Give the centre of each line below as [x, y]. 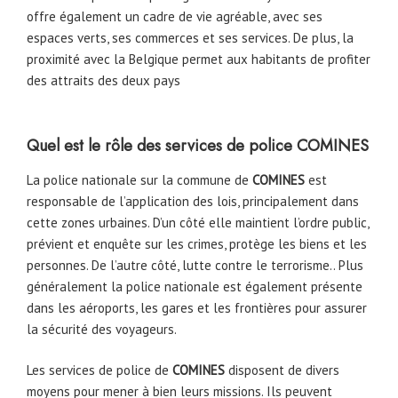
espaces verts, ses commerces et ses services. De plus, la [190, 37]
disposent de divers [284, 370]
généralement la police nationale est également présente [195, 286]
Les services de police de [99, 370]
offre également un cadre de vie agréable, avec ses [175, 16]
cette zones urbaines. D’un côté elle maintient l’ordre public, [198, 222]
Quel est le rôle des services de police [162, 146]
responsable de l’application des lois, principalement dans [193, 201]
